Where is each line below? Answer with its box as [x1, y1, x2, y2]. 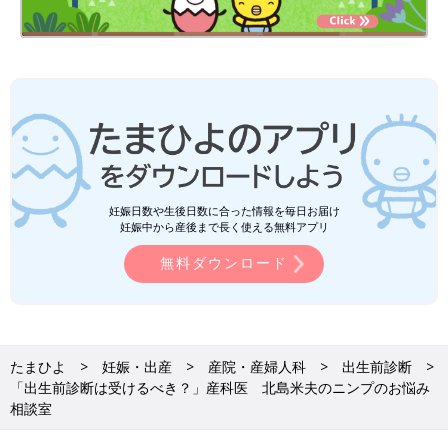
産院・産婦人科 [208, 357, 306, 377]
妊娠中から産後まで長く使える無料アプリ [119, 219, 329, 235]
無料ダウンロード [160, 253, 288, 273]
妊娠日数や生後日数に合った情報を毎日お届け [108, 203, 340, 219]
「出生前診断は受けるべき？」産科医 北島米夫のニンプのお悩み [10, 378, 430, 398]
